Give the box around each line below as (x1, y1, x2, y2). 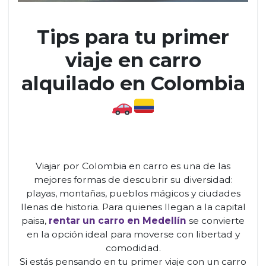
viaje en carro (65, 48, 201, 72)
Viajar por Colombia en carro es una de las (36, 160, 230, 172)
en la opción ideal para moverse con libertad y (26, 229, 240, 240)
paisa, (21, 215, 49, 226)
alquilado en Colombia (21, 71, 245, 95)
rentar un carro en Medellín (49, 215, 186, 226)
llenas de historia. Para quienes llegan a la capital (20, 201, 246, 213)
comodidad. (105, 242, 161, 254)
